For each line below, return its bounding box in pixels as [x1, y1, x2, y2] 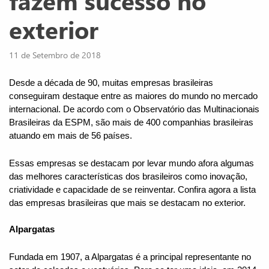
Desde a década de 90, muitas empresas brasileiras [9, 78, 213, 88]
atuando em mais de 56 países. [9, 131, 132, 141]
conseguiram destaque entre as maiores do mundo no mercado [9, 91, 258, 101]
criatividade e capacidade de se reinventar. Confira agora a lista [9, 185, 256, 195]
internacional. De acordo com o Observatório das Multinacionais [9, 104, 259, 115]
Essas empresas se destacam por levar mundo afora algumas [9, 159, 254, 169]
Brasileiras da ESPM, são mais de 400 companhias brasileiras [9, 118, 253, 128]
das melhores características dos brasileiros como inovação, [9, 172, 247, 182]
